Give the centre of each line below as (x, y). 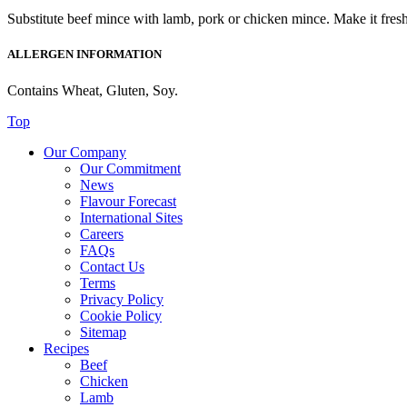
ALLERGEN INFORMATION (84, 55)
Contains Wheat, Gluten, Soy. (93, 90)
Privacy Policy (122, 299)
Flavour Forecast (128, 201)
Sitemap (103, 332)
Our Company (85, 152)
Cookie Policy (121, 315)
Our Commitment (130, 168)
